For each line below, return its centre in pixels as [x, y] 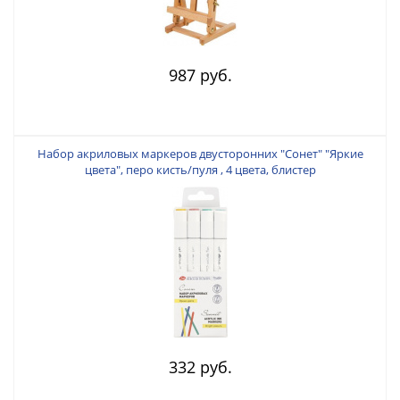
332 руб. [200, 367]
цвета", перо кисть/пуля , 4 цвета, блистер [200, 169]
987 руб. [200, 75]
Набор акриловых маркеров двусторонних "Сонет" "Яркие [200, 153]
